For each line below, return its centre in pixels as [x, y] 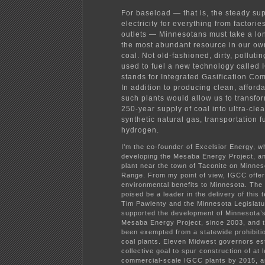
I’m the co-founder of [158, 146]
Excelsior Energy [224, 146]
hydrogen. [140, 130]
